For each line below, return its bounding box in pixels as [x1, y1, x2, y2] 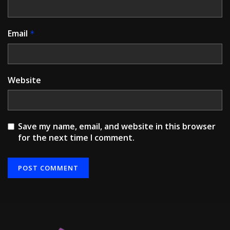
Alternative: [8, 189, 50, 199]
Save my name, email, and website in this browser [18, 121, 216, 132]
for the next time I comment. [18, 132, 135, 144]
